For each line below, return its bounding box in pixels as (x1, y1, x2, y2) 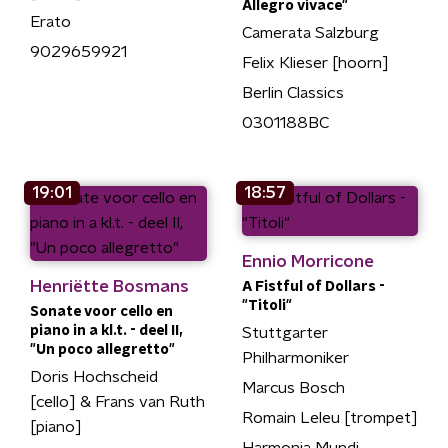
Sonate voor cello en (30, 304, 173, 319)
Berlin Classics (241, 84, 344, 101)
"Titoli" (241, 298, 292, 313)
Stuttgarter (241, 324, 328, 341)
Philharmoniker (241, 349, 349, 366)
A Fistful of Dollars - (241, 279, 385, 294)
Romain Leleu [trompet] (241, 409, 418, 426)
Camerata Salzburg (241, 24, 379, 41)
